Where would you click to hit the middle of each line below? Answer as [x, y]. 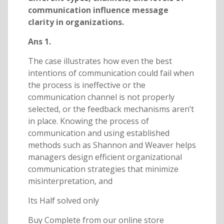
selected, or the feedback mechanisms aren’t [111, 109]
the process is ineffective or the [86, 85]
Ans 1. [39, 42]
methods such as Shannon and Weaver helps [112, 145]
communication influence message [98, 10]
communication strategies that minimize [103, 169]
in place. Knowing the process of [88, 121]
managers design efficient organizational [105, 157]
